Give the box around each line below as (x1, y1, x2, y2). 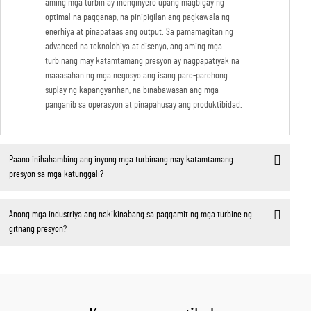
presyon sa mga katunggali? (8, 169, 103, 179)
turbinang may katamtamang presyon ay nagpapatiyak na (45, 56, 239, 67)
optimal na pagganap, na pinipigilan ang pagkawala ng (45, 12, 230, 23)
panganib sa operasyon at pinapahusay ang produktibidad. (45, 100, 242, 110)
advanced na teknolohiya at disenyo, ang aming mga (45, 42, 222, 52)
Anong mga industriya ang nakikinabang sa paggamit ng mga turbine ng (8, 210, 252, 220)
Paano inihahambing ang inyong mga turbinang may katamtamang (8, 154, 233, 165)
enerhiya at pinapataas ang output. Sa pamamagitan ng (45, 27, 233, 37)
